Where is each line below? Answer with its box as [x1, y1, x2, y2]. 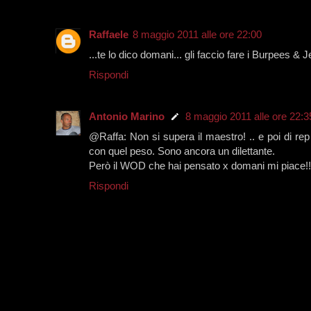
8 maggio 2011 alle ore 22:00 [133, 28, 262, 40]
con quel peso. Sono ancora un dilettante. [89, 144, 275, 157]
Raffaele [89, 28, 128, 40]
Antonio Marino [89, 110, 165, 122]
